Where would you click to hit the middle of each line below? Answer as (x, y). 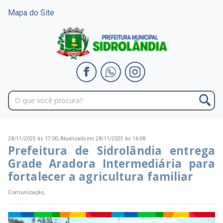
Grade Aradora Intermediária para (111, 164)
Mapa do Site (31, 13)
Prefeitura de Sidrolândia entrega (111, 151)
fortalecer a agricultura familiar (101, 177)
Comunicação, (26, 192)
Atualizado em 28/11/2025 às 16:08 (103, 139)
